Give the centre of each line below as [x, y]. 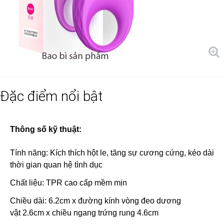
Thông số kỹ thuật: [46, 129]
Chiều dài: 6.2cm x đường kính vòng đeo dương [95, 201]
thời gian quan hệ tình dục [57, 165]
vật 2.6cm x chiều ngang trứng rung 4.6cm [84, 213]
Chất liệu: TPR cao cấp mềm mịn [68, 183]
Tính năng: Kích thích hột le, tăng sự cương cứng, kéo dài [112, 153]
